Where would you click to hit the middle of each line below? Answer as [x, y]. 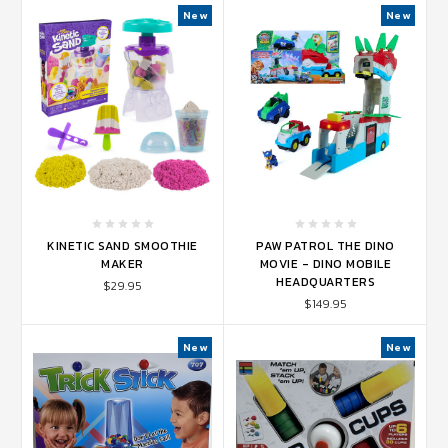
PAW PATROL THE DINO [325, 245]
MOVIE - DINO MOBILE [325, 263]
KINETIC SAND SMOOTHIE [122, 245]
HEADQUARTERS [325, 281]
